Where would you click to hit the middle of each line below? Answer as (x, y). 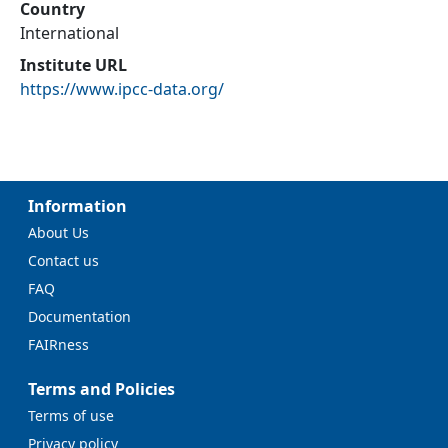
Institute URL (73, 65)
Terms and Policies (101, 389)
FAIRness (58, 344)
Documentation (79, 316)
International (69, 33)
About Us (58, 232)
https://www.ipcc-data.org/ (122, 89)
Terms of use (71, 415)
